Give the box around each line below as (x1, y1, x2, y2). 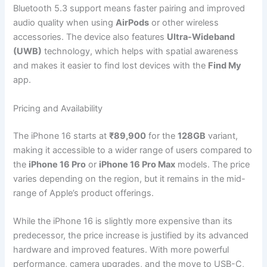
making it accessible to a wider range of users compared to (13, 144, 253, 156)
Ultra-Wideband (167, 32, 235, 43)
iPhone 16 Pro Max (99, 159, 176, 170)
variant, (206, 130, 238, 141)
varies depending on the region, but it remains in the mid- (13, 173, 246, 184)
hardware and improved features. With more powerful (13, 244, 229, 256)
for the (146, 130, 178, 141)
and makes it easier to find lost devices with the (13, 60, 209, 72)
